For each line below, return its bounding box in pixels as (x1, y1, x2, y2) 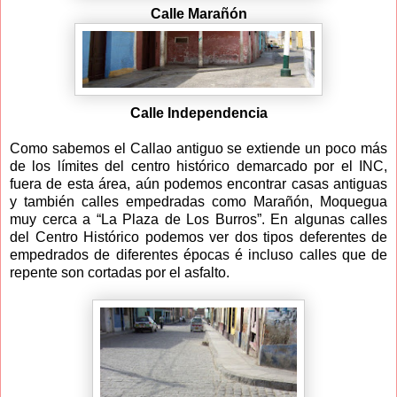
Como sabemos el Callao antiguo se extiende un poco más (10, 140, 387, 156)
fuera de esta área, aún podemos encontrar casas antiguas (10, 175, 387, 191)
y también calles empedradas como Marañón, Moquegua (10, 193, 387, 209)
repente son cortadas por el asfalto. (10, 264, 230, 280)
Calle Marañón (150, 5, 247, 21)
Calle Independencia (129, 105, 268, 121)
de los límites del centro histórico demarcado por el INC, (10, 158, 387, 174)
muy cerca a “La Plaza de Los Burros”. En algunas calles (10, 211, 387, 227)
